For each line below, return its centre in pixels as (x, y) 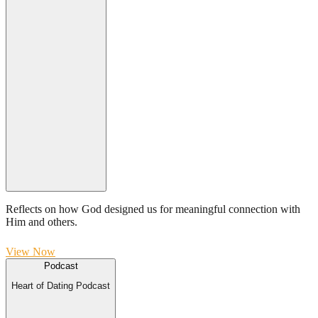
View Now (31, 251)
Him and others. (42, 221)
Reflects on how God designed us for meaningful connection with (153, 209)
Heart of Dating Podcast (61, 286)
